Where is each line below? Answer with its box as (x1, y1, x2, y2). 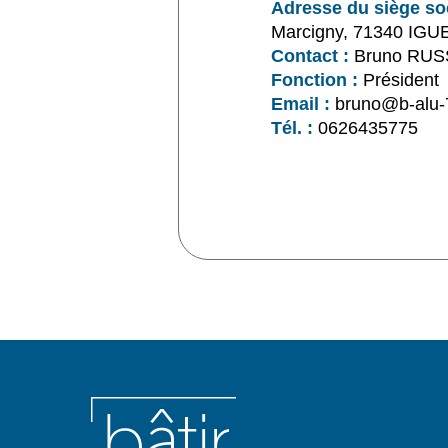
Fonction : (270, 70, 358, 91)
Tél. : (270, 118, 313, 139)
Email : (270, 94, 330, 115)
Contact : (270, 46, 349, 67)
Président (357, 70, 439, 91)
